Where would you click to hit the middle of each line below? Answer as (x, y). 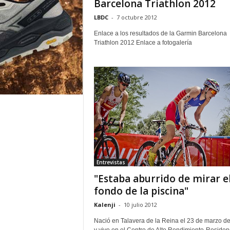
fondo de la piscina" (141, 191)
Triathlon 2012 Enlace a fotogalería (143, 43)
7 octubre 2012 (137, 17)
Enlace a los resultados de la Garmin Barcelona (160, 34)
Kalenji (104, 205)
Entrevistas (111, 162)
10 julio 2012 (140, 205)
